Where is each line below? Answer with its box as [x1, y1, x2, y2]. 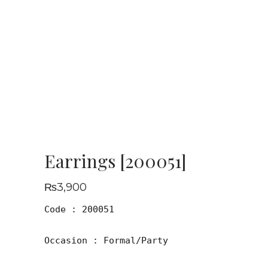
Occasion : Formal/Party [44, 234, 168, 246]
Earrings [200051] [44, 148, 187, 173]
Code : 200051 [44, 203, 114, 215]
